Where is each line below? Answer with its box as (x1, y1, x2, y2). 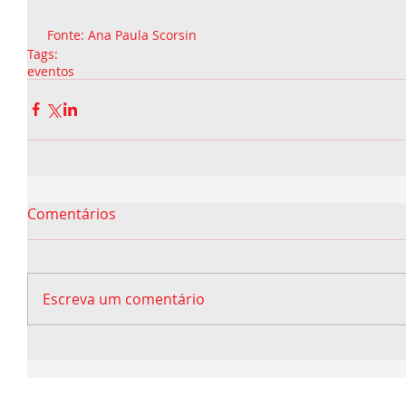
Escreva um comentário (43, 288, 205, 309)
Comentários (27, 203, 116, 224)
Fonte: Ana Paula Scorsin (47, 25, 197, 43)
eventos (27, 62, 74, 80)
